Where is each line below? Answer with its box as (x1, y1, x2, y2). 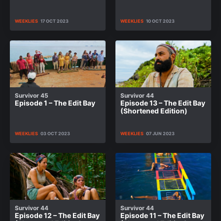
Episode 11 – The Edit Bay (120, 211, 204, 220)
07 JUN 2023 (146, 131, 175, 136)
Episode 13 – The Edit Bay (120, 99, 205, 107)
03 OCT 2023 (40, 131, 70, 136)
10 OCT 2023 (146, 18, 175, 24)
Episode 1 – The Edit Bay (15, 99, 95, 107)
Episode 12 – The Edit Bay (15, 211, 100, 220)
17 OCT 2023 (40, 18, 69, 24)
